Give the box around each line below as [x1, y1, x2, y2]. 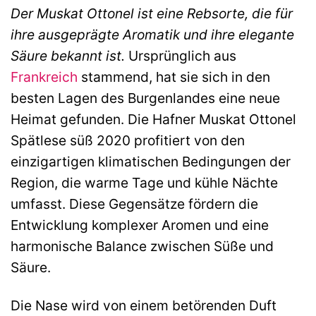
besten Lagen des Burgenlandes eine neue [11, 89, 280, 107]
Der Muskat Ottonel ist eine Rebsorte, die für [11, 4, 293, 22]
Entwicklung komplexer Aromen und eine [11, 216, 269, 233]
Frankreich [11, 68, 78, 85]
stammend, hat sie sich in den [78, 68, 270, 85]
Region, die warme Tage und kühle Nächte [11, 174, 278, 191]
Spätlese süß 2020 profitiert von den [11, 131, 245, 149]
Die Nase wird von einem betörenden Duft [11, 297, 276, 315]
